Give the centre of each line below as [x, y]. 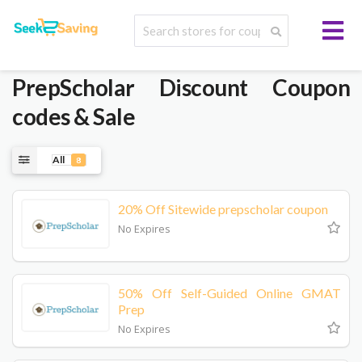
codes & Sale [74, 116]
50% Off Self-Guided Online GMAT [229, 293]
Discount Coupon [242, 87]
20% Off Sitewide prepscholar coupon [223, 208]
